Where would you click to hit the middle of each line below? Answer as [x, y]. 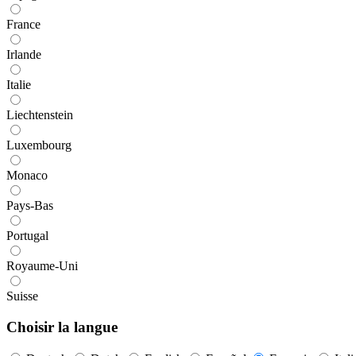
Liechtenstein [40, 114]
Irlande [24, 54]
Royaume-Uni [42, 265]
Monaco [27, 175]
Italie [19, 84]
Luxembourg [39, 145]
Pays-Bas [30, 205]
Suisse [22, 296]
